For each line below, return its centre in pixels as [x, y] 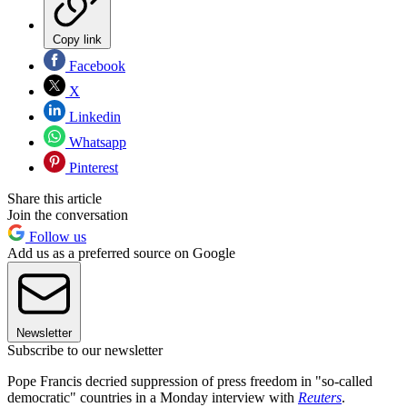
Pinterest [92, 168]
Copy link [77, 40]
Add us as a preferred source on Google [121, 253]
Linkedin [93, 117]
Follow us [56, 237]
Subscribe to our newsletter [85, 351]
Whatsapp [96, 143]
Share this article [55, 199]
